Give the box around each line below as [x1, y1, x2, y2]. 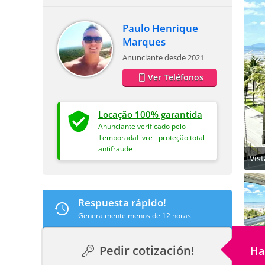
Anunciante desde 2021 [122, 52, 204, 63]
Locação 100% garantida [98, 108, 202, 120]
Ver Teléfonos [147, 72, 203, 83]
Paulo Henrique [122, 21, 198, 35]
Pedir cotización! [96, 243, 195, 258]
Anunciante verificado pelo [98, 122, 186, 131]
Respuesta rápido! [78, 196, 166, 209]
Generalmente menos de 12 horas [78, 211, 191, 221]
